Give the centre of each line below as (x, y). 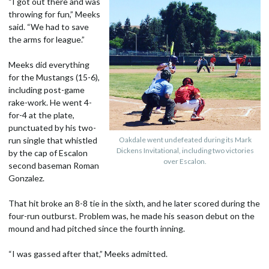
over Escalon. (185, 161)
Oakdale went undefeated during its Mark (185, 140)
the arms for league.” (47, 39)
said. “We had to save (49, 27)
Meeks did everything (49, 65)
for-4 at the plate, (41, 115)
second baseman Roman (54, 165)
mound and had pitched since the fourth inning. (97, 228)
